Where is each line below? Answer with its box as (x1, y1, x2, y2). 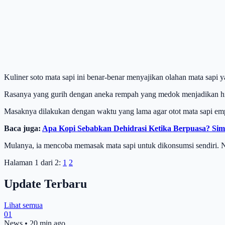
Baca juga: (4, 124, 42, 133)
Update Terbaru (4, 177, 87, 190)
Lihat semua (4, 200, 43, 209)
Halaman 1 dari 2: (4, 158, 61, 167)
